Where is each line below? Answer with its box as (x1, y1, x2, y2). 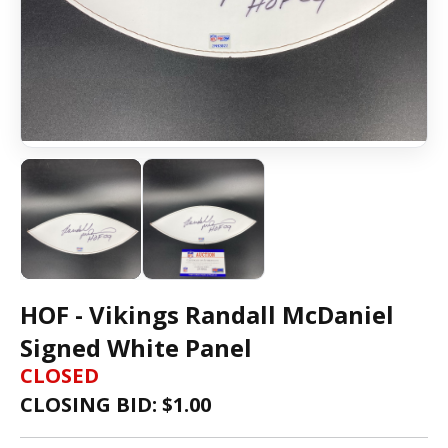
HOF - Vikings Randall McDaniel (20, 298, 394, 332)
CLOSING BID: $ (20, 391, 173, 419)
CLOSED (20, 362, 99, 390)
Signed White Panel (20, 331, 252, 365)
